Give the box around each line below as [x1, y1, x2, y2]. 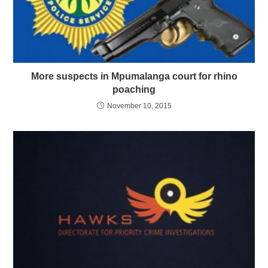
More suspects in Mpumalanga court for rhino [31, 71, 237, 82]
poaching [112, 84, 156, 95]
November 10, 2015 [106, 102, 172, 111]
